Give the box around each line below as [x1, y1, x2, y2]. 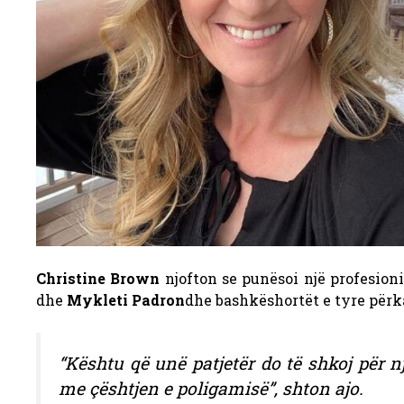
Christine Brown [36, 268, 165, 288]
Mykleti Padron [67, 289, 185, 309]
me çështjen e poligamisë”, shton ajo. [59, 376, 363, 399]
